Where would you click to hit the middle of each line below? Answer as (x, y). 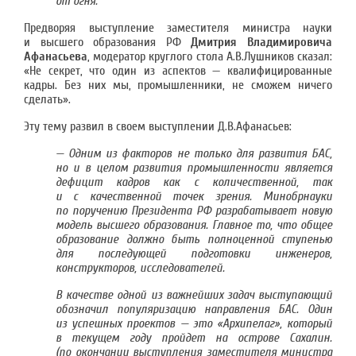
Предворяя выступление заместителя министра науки (178, 28)
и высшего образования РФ (108, 42)
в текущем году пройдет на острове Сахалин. (194, 338)
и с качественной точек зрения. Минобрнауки (194, 196)
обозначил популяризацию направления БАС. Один (194, 309)
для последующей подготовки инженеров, (194, 253)
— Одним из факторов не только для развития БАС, (194, 153)
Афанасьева (56, 56)
